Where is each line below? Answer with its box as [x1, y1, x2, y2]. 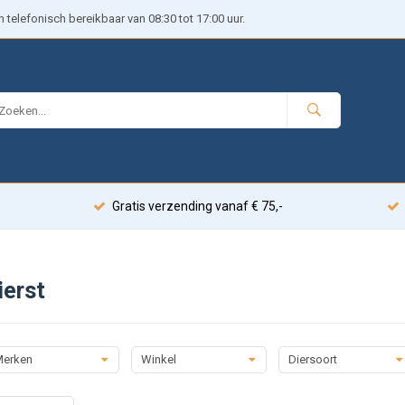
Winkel [140, 352, 176, 366]
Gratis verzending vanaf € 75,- [111, 199, 283, 213]
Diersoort [287, 352, 337, 366]
